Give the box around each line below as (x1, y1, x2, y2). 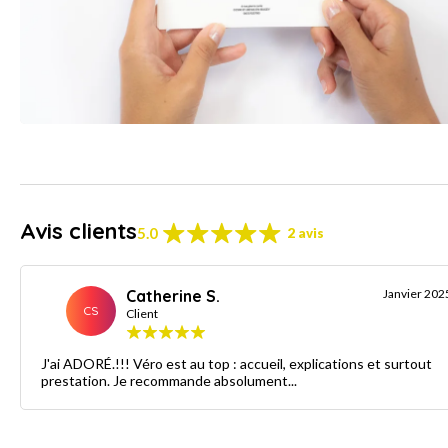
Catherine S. (126, 286, 220, 307)
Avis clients (20, 217, 137, 246)
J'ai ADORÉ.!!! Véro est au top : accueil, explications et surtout (41, 355, 432, 373)
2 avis (287, 225, 324, 242)
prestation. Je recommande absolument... (41, 372, 297, 390)
